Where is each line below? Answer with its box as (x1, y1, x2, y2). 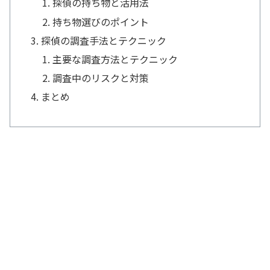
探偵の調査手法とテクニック (41, 33, 167, 48)
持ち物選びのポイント (52, 14, 149, 29)
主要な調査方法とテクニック (52, 51, 178, 66)
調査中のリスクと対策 (52, 71, 149, 86)
